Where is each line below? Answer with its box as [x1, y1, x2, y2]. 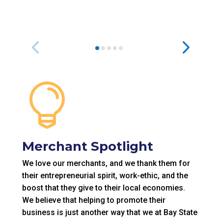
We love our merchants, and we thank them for [22, 159, 190, 168]
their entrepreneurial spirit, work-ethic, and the [22, 171, 188, 180]
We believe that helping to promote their [22, 195, 165, 205]
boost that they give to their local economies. [22, 183, 185, 192]
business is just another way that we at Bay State [22, 208, 197, 217]
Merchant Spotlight [22, 138, 153, 154]
